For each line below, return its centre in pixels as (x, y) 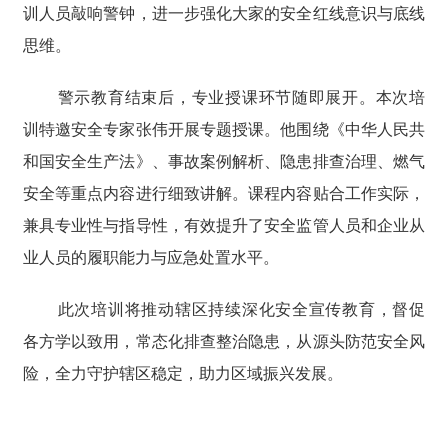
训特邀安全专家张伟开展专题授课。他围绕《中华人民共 (224, 130)
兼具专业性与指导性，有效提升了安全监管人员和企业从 (224, 226)
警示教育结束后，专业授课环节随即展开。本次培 (241, 98)
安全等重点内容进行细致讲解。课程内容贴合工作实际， (224, 194)
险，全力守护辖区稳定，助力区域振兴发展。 (182, 374)
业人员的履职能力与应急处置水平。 (150, 258)
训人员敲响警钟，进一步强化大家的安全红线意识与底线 (224, 14)
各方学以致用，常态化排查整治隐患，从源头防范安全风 (224, 342)
